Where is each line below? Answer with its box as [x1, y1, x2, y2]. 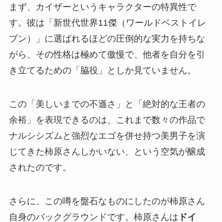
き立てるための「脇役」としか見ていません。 [8, 65, 196, 76]
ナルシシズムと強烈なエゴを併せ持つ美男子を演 [8, 131, 205, 141]
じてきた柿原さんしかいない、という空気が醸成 [8, 147, 205, 157]
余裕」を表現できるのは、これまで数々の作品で [8, 115, 205, 125]
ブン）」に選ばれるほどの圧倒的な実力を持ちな [8, 34, 205, 44]
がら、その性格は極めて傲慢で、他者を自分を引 [8, 50, 205, 60]
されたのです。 [8, 163, 71, 173]
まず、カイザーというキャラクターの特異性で [8, 2, 196, 12]
